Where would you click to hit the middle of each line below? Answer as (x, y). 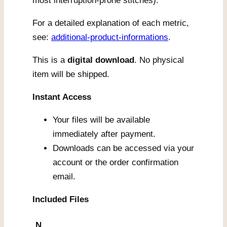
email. (64, 176)
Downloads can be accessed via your (123, 148)
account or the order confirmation (116, 162)
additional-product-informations (110, 37)
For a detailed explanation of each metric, (111, 23)
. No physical (159, 60)
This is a (50, 60)
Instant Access (62, 97)
